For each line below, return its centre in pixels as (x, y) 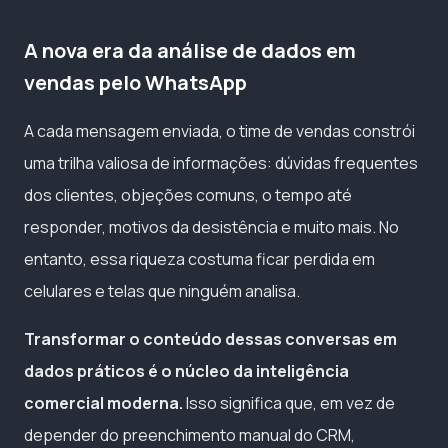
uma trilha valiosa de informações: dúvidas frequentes (221, 162)
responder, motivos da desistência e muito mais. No (211, 226)
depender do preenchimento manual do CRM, (189, 434)
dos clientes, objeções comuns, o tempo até (188, 194)
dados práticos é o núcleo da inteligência (186, 370)
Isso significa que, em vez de (289, 402)
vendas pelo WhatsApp (135, 82)
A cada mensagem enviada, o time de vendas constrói (219, 130)
